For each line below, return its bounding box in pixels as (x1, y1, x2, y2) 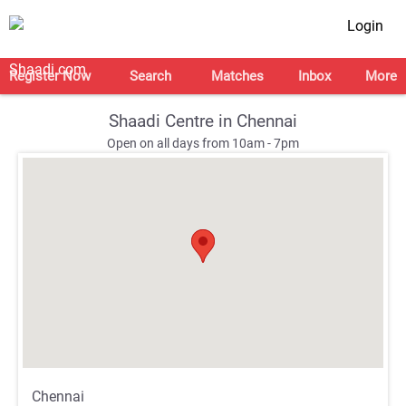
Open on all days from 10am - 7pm (107, 136, 299, 151)
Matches (210, 68, 264, 84)
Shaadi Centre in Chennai (109, 111, 297, 131)
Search (130, 68, 172, 84)
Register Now (9, 68, 91, 84)
